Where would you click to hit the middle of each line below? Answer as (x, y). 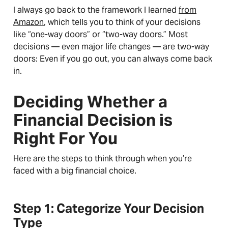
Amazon (28, 22)
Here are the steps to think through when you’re (103, 159)
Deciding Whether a (90, 102)
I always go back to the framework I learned (96, 10)
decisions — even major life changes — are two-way (111, 47)
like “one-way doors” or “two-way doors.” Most (101, 34)
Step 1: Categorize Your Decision (109, 208)
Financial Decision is (93, 120)
